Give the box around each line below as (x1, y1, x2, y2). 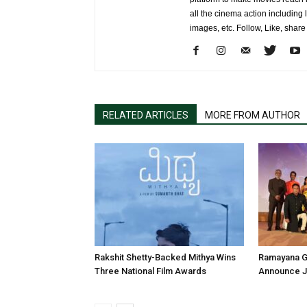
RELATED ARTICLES (103, 110, 188, 121)
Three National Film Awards (95, 266, 206, 276)
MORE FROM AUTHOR (205, 110, 300, 121)
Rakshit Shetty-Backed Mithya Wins (95, 252, 236, 262)
